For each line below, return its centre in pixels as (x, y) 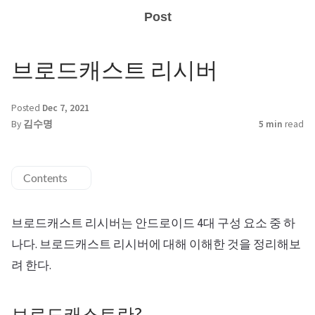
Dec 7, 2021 (66, 108)
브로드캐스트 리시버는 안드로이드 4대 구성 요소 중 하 (153, 223)
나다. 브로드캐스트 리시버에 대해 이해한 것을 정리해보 (156, 244)
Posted (27, 108)
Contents (45, 178)
